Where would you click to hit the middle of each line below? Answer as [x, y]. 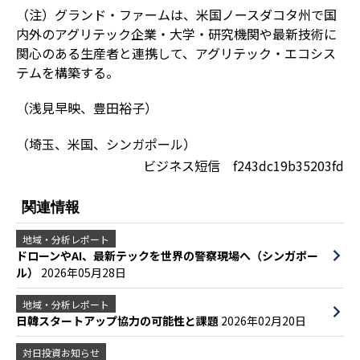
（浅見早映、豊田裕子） [86, 107]
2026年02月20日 [263, 320]
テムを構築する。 [67, 72]
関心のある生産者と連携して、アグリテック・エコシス [176, 53]
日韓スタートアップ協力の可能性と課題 [118, 320]
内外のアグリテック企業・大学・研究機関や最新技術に [176, 33]
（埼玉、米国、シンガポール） [106, 143]
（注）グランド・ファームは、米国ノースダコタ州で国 [176, 14]
